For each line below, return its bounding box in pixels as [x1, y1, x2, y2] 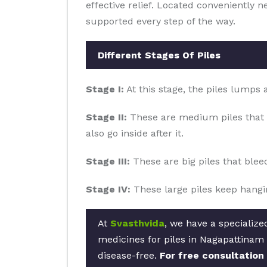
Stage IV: [86, 184, 131, 195]
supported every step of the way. [86, 15, 235, 27]
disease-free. [98, 250, 160, 261]
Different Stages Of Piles [98, 49, 221, 61]
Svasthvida [110, 218, 164, 229]
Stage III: [86, 156, 130, 167]
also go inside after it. [86, 128, 184, 139]
